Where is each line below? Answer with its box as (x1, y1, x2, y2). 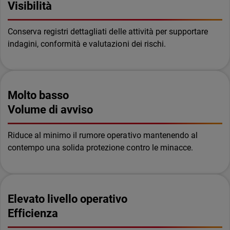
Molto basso (8, 89, 69, 102)
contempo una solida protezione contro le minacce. (8, 143, 193, 152)
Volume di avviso (8, 103, 93, 116)
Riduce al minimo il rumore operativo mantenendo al (8, 130, 198, 140)
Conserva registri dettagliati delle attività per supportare (8, 27, 208, 36)
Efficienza (8, 207, 59, 220)
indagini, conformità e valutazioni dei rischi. (8, 39, 166, 49)
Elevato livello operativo (8, 193, 128, 205)
